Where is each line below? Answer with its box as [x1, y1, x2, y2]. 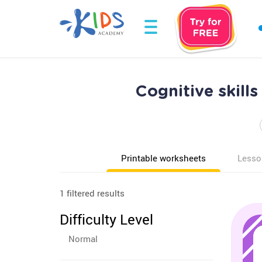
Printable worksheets [121, 152, 206, 164]
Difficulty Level [60, 210, 153, 229]
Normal [68, 233, 98, 244]
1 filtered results [60, 187, 125, 199]
